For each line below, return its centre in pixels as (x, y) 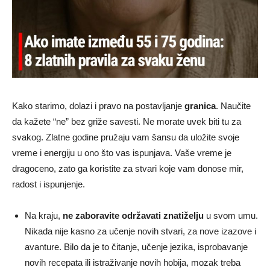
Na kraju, (44, 215)
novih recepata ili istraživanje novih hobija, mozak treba (133, 262)
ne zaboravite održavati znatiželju (133, 215)
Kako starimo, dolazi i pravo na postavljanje (98, 105)
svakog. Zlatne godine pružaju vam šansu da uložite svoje (126, 137)
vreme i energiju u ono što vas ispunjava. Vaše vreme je (122, 152)
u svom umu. (231, 215)
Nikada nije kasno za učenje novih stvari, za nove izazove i (140, 231)
